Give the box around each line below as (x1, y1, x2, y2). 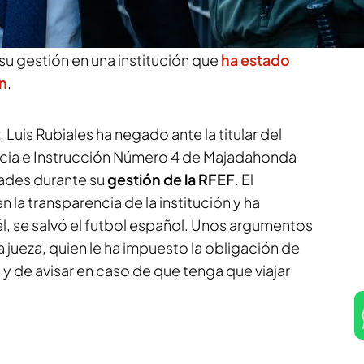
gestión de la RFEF (107, 170, 235, 188)
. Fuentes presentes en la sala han (25, 5, 249, 24)
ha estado (221, 50, 290, 69)
